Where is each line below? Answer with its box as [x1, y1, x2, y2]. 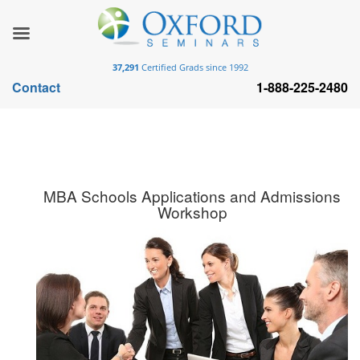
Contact [12, 78, 60, 96]
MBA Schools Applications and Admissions [43, 185, 341, 207]
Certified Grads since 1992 [138, 61, 248, 73]
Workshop [157, 201, 227, 223]
